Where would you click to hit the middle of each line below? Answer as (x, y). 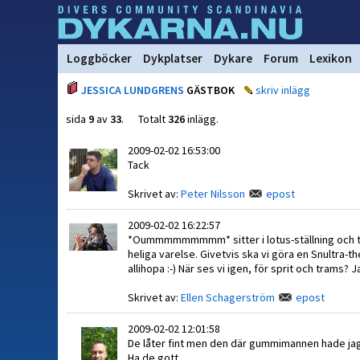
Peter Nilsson (213, 194)
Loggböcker (99, 58)
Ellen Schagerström (228, 297)
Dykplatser (173, 58)
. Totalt (145, 119)
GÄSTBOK (209, 90)
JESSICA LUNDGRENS (133, 90)
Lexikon (331, 58)
